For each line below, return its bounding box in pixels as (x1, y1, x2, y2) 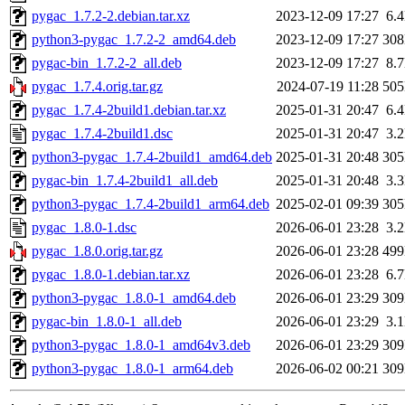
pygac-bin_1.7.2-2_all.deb (32, 55, 182, 71)
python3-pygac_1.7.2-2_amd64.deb (32, 32, 236, 48)
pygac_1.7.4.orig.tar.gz (32, 79, 163, 95)
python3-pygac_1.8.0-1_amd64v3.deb (32, 337, 250, 353)
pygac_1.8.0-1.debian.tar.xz (32, 267, 190, 283)
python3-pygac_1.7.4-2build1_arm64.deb (32, 196, 269, 212)
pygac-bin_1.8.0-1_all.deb (32, 314, 182, 330)
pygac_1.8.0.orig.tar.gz (32, 243, 163, 259)
